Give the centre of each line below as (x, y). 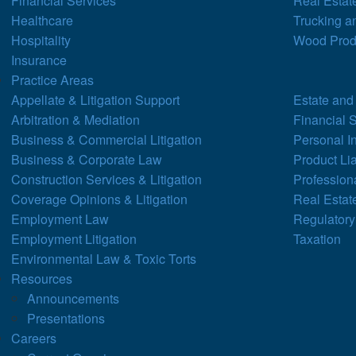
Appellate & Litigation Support (96, 99)
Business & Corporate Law (87, 159)
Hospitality (41, 40)
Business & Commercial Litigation (107, 139)
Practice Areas (53, 79)
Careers (34, 338)
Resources (42, 278)
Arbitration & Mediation (76, 119)
